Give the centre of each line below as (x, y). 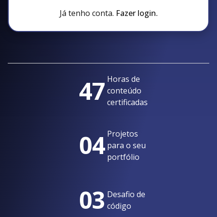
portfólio (123, 157)
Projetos (123, 133)
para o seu (126, 145)
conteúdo (124, 91)
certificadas (127, 102)
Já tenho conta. (86, 13)
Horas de (124, 79)
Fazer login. (137, 13)
